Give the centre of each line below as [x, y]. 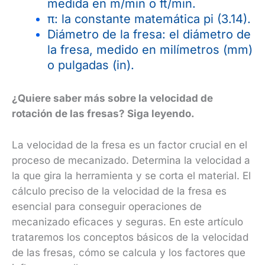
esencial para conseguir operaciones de [107, 207]
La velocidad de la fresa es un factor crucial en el [130, 145]
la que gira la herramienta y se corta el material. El [131, 176]
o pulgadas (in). [91, 65]
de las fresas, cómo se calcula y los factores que [129, 253]
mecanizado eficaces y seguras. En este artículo [127, 222]
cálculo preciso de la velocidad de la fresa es [119, 191]
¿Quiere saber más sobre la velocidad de [112, 98]
